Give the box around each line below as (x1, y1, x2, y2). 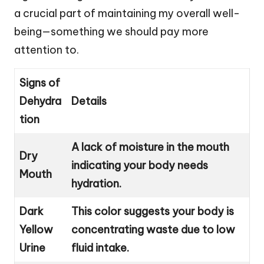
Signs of (19, 75, 60, 90)
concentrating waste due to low (71, 222, 235, 236)
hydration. (71, 176, 121, 190)
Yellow (19, 222, 53, 236)
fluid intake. (71, 240, 129, 255)
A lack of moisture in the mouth (71, 140, 229, 154)
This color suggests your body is (71, 204, 234, 218)
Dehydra (19, 94, 61, 108)
